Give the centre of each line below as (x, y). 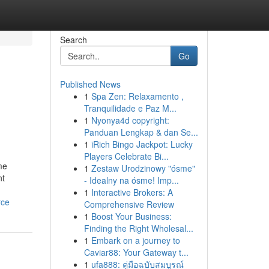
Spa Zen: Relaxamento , (137, 96)
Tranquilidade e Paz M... (130, 108)
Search (73, 40)
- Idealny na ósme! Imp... (131, 180)
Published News (90, 84)
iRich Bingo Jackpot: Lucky (142, 144)
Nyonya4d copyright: (130, 120)
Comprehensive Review (129, 204)
